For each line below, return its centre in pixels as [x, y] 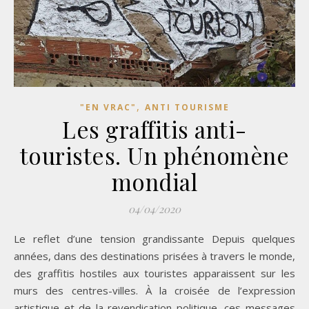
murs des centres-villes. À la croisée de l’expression [154, 290]
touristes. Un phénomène [154, 155]
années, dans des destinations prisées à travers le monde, [154, 256]
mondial [154, 181]
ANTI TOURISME [187, 107]
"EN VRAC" [108, 107]
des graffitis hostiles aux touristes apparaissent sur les [154, 273]
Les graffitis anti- [154, 129]
